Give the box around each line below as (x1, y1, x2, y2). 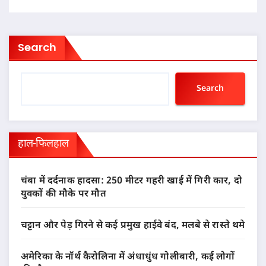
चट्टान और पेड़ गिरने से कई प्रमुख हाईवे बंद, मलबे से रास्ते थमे (21, 220, 245, 233)
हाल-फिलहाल (18, 137, 68, 151)
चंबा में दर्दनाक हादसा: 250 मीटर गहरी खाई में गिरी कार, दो (21, 175, 243, 188)
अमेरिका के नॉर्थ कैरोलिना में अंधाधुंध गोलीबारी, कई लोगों (21, 251, 235, 264)
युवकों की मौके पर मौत (21, 188, 106, 201)
